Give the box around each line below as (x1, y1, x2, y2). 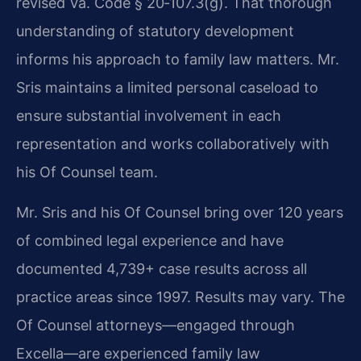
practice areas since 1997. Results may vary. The (16, 288, 345, 305)
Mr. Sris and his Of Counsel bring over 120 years (16, 203, 343, 221)
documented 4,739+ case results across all (16, 259, 307, 277)
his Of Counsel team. (16, 164, 158, 181)
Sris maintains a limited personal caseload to (16, 79, 318, 97)
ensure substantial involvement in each (16, 107, 281, 125)
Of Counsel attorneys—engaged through (16, 316, 295, 334)
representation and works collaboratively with (16, 135, 330, 153)
